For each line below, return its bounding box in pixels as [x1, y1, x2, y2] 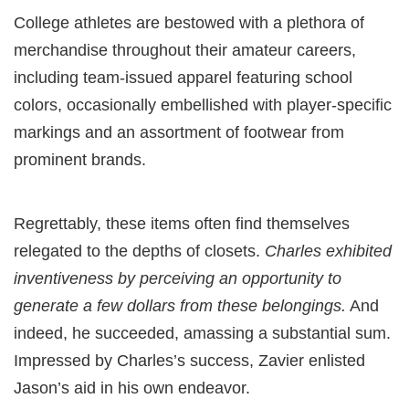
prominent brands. [14, 151, 146, 170]
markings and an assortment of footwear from [14, 123, 344, 142]
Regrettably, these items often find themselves [14, 215, 350, 234]
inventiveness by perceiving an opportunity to [14, 269, 341, 288]
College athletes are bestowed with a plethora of [14, 14, 364, 33]
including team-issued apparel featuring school [14, 68, 352, 88]
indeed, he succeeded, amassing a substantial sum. [14, 324, 391, 343]
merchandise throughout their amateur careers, [14, 41, 356, 60]
